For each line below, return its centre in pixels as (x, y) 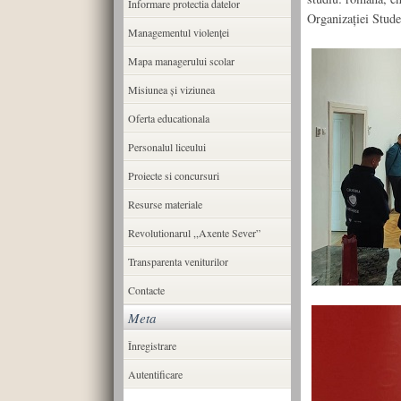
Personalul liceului (166, 147)
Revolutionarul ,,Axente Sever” (194, 233)
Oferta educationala (168, 118)
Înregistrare (152, 346)
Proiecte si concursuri (173, 175)
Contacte (146, 290)
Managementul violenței (178, 32)
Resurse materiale (165, 204)
